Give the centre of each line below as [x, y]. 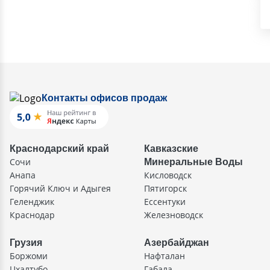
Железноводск [174, 215]
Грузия [26, 243]
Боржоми [29, 256]
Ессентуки [165, 202]
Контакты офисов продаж [104, 98]
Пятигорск [165, 188]
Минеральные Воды [193, 162]
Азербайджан [177, 243]
